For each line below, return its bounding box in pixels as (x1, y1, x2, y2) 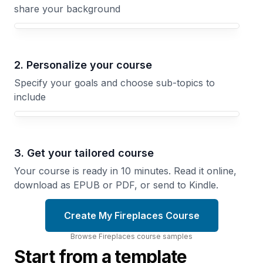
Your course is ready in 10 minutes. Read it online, (14, 164, 237, 177)
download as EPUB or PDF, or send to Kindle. (14, 178, 218, 191)
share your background (14, 2, 120, 15)
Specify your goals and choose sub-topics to (14, 76, 215, 89)
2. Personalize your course (14, 58, 152, 71)
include (14, 90, 46, 103)
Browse (70, 231, 99, 241)
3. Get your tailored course (14, 146, 154, 159)
